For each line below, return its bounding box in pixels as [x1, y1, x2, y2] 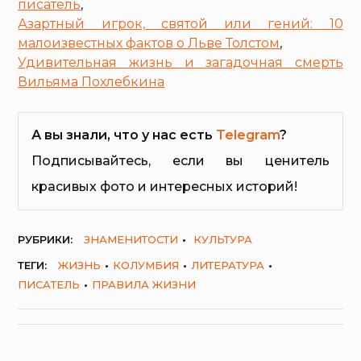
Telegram [216, 127, 280, 143]
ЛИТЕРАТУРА [191, 259, 265, 272]
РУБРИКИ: [18, 233, 73, 247]
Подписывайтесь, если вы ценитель [31, 153, 330, 169]
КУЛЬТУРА [193, 233, 253, 247]
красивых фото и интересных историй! [31, 179, 298, 195]
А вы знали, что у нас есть [31, 127, 217, 143]
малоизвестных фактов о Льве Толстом [18, 35, 280, 52]
